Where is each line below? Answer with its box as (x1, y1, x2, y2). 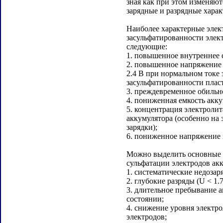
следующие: (126, 42, 167, 51)
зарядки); (126, 123, 157, 131)
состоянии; (126, 195, 164, 203)
